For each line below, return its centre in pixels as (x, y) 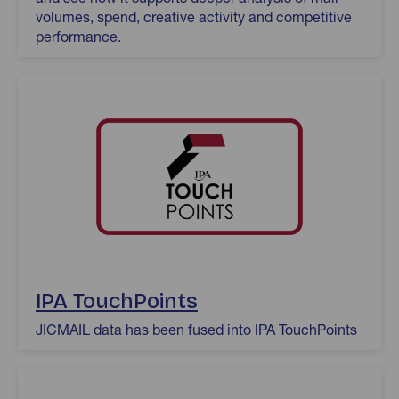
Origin (37, 377)
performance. (78, 36)
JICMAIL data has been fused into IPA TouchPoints (196, 330)
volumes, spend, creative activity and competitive (194, 16)
